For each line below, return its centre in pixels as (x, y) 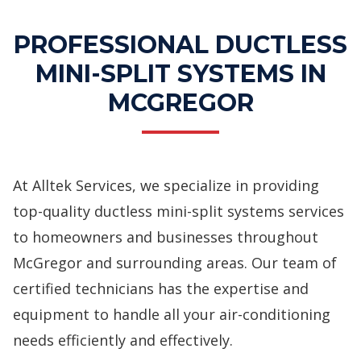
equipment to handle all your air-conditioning (172, 314)
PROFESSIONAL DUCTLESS (180, 45)
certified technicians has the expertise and (161, 288)
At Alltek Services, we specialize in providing (166, 185)
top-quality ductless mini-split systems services (178, 211)
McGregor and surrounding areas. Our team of (175, 263)
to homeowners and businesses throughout (166, 237)
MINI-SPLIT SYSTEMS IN (180, 74)
